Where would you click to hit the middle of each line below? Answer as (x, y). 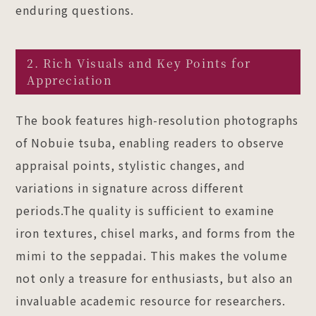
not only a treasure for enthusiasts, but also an (154, 278)
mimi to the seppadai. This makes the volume (152, 255)
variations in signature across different (130, 187)
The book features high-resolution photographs (157, 120)
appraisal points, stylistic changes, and (131, 165)
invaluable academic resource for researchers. (151, 300)
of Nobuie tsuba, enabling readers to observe (150, 142)
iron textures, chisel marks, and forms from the (156, 232)
